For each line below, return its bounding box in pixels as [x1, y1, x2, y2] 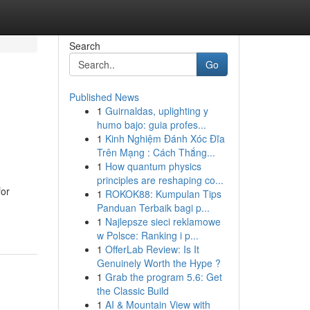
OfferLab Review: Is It [104, 242, 199, 256]
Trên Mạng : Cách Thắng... [96, 145, 215, 159]
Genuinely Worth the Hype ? [96, 256, 221, 270]
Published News [69, 90, 139, 104]
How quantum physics [104, 159, 201, 173]
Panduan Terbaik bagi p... [96, 201, 210, 215]
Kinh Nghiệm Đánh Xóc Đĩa [104, 131, 225, 145]
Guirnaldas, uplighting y [104, 104, 208, 118]
